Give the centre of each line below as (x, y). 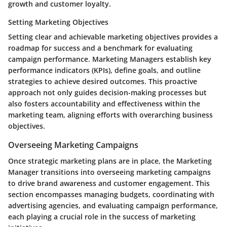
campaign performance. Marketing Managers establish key (110, 59)
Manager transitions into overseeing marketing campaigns (109, 172)
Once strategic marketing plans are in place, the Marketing (110, 161)
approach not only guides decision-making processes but (107, 93)
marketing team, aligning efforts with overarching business (110, 115)
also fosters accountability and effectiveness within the (104, 104)
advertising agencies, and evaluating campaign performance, (113, 206)
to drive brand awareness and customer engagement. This (109, 183)
